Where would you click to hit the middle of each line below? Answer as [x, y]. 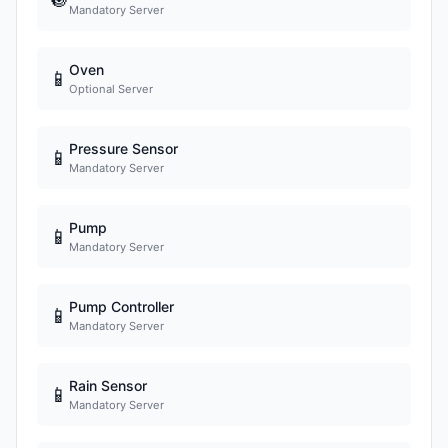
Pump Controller [121, 306]
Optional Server [111, 89]
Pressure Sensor [123, 148]
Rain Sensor [108, 385]
